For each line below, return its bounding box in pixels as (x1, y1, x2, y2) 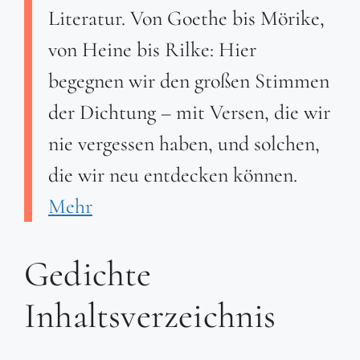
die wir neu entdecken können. (48, 162, 297, 188)
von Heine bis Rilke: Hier (48, 37, 256, 63)
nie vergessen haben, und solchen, (48, 131, 320, 157)
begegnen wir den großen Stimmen (48, 68, 329, 94)
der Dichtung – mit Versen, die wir (48, 100, 330, 125)
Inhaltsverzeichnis (24, 294, 276, 338)
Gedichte (24, 252, 152, 297)
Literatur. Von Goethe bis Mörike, (48, 6, 325, 31)
